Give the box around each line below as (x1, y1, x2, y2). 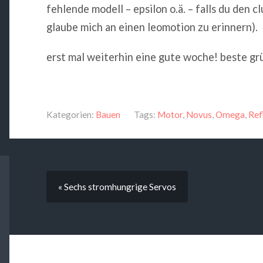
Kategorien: (46, 109, 94, 120)
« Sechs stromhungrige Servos (58, 181, 176, 192)
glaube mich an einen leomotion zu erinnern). (46, 20, 258, 33)
